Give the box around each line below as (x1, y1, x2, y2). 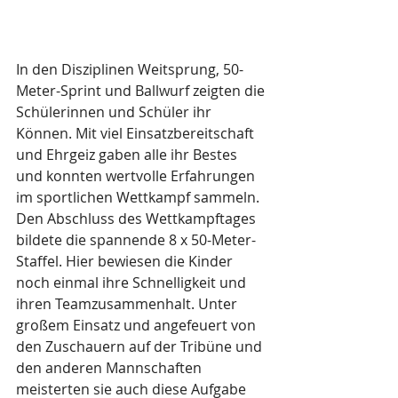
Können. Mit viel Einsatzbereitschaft (16, 123, 258, 143)
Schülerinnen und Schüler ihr (16, 102, 215, 122)
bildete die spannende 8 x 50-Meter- (16, 230, 256, 250)
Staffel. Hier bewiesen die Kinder (16, 251, 236, 271)
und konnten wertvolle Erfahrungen (16, 166, 259, 186)
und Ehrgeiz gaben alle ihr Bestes (16, 145, 241, 164)
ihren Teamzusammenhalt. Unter (16, 294, 241, 314)
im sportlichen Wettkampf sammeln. (16, 187, 259, 207)
